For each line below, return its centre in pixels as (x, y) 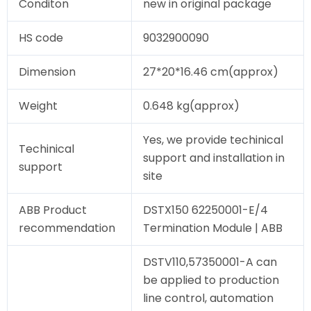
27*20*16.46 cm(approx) (211, 72)
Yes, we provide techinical (213, 140)
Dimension (47, 72)
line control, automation (208, 299)
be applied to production (211, 280)
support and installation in (214, 158)
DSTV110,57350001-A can (210, 262)
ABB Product (54, 210)
